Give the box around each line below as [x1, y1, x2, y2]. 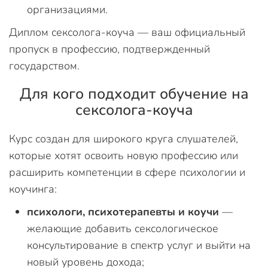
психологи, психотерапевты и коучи [27, 205, 219, 219]
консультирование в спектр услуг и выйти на [27, 238, 251, 252]
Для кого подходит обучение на [19, 84, 249, 104]
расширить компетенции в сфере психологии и [9, 165, 245, 179]
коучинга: [9, 182, 57, 196]
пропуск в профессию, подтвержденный [9, 42, 210, 56]
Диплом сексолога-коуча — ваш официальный [9, 25, 245, 39]
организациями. [27, 2, 108, 17]
